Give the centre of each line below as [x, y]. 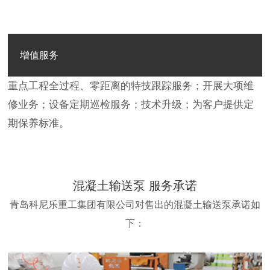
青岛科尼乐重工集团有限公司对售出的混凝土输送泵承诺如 [135, 205]
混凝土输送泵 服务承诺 [135, 186]
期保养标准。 [39, 124]
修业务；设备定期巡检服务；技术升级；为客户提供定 [131, 105]
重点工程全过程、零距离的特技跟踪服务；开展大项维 [131, 86]
